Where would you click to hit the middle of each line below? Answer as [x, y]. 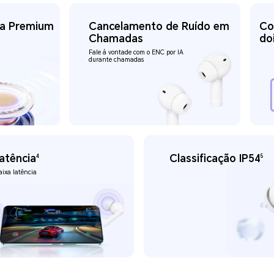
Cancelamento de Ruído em [159, 27]
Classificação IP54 [215, 158]
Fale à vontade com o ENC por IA [136, 53]
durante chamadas [116, 60]
